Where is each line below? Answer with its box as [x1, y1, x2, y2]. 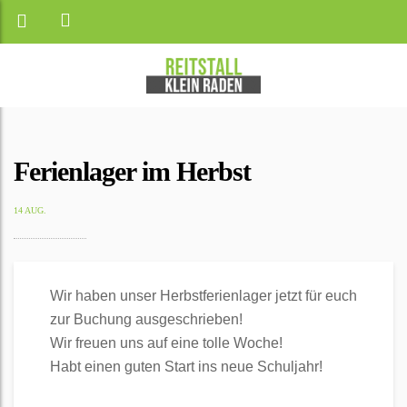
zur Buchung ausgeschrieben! [50, 312, 243, 327]
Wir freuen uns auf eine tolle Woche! [50, 335, 283, 351]
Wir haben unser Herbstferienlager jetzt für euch [50, 288, 357, 303]
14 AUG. [14, 205, 46, 215]
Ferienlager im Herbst [14, 156, 251, 186]
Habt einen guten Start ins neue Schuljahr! [50, 359, 323, 374]
